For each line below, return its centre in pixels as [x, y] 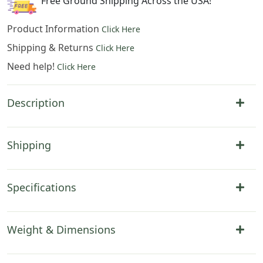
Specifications [42, 187]
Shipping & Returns [51, 47]
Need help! [32, 66]
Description [36, 102]
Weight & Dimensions [61, 229]
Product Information [54, 28]
